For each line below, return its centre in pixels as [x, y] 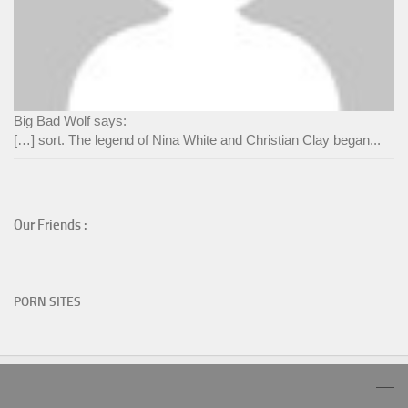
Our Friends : [51, 225]
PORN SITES [47, 302]
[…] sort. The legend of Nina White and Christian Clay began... [197, 140]
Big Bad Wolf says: [70, 121]
